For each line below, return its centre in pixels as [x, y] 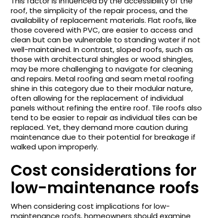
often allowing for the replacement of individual [97, 98]
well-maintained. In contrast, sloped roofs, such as [102, 49]
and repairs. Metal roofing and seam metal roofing [102, 78]
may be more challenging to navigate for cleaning [102, 69]
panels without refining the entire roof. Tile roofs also [107, 108]
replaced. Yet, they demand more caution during [100, 127]
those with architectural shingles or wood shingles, [102, 59]
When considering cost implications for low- [91, 206]
